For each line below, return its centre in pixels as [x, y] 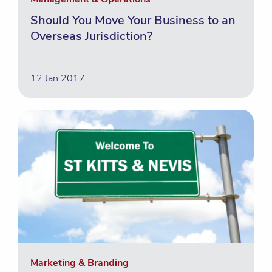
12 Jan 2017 [58, 78]
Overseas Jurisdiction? [91, 36]
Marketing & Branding [80, 263]
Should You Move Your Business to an [133, 20]
